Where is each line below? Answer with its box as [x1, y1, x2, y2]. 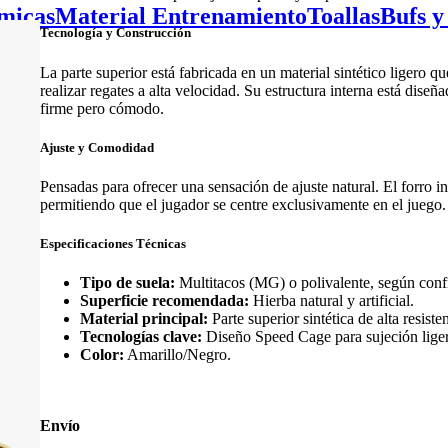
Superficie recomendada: [80, 292, 249, 310]
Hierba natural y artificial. [249, 292, 414, 310]
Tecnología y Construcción [40, 25, 191, 41]
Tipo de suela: [80, 274, 175, 292]
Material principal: [80, 310, 208, 328]
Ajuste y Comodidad [40, 139, 154, 155]
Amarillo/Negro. [124, 346, 231, 364]
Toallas [307, 2, 380, 29]
